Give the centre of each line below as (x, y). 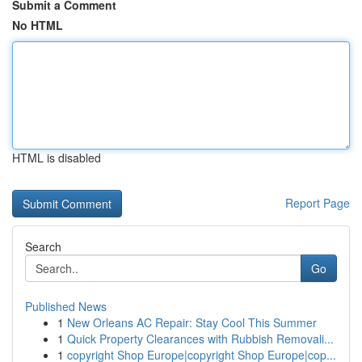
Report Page (318, 203)
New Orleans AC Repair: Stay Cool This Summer (192, 322)
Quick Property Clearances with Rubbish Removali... (200, 339)
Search (43, 246)
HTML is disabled (57, 158)
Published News (66, 306)
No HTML (38, 25)
